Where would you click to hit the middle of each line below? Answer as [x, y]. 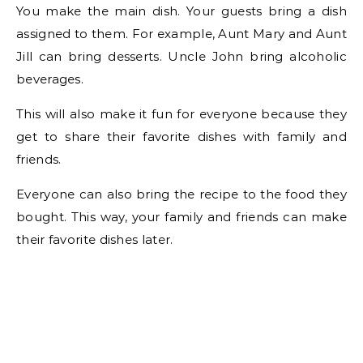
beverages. [50, 79]
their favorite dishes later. [95, 239]
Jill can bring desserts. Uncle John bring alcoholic [181, 56]
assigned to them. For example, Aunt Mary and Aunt [181, 33]
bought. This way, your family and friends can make [181, 216]
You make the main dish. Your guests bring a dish [181, 11]
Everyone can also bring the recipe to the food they [181, 194]
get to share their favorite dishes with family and [181, 136]
